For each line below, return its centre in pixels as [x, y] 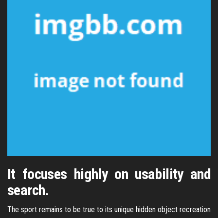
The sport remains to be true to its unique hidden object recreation [109, 209]
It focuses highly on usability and [109, 174]
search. [28, 190]
